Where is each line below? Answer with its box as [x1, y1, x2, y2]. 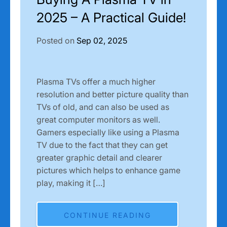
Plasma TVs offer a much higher [36, 76, 156, 87]
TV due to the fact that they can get [36, 139, 168, 150]
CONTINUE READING [64, 210, 151, 219]
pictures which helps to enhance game [36, 165, 180, 175]
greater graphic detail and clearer [36, 152, 162, 163]
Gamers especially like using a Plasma [36, 127, 179, 137]
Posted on [36, 35, 77, 46]
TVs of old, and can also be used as [36, 101, 169, 112]
